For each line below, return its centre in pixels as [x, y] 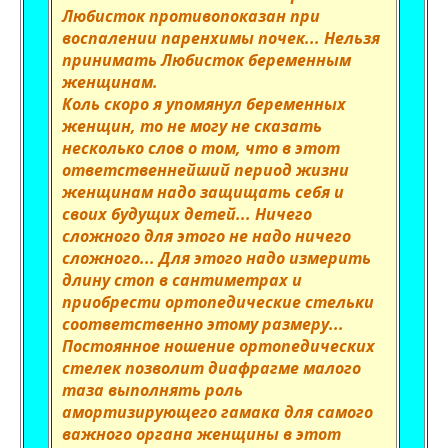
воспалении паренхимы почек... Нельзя [221, 38]
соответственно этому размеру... [203, 324]
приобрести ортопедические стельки [218, 302]
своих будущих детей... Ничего [187, 214]
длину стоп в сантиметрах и [182, 280]
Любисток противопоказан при [191, 16]
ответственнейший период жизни [205, 170]
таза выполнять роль [152, 390]
